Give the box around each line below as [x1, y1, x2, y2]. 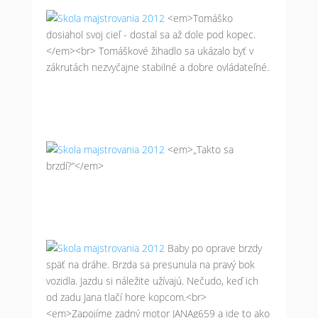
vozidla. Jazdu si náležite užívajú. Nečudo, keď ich [45, 274, 258, 287]
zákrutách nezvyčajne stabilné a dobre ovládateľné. [45, 60, 269, 74]
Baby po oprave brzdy [167, 241, 262, 255]
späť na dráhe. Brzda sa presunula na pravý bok [45, 258, 255, 271]
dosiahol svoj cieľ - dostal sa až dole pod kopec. [45, 28, 256, 41]
